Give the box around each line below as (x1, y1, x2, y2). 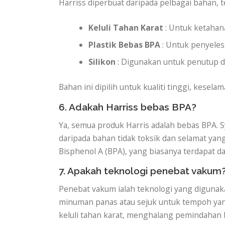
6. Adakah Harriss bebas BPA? (59, 101, 196, 113)
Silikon (88, 56, 116, 67)
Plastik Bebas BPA (88, 39, 161, 50)
